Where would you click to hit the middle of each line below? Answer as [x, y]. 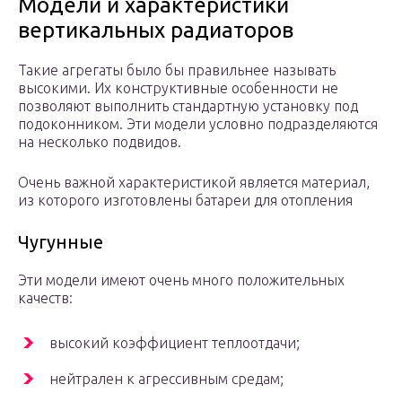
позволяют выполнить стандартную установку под [188, 106]
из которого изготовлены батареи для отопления [185, 201]
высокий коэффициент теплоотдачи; [175, 343]
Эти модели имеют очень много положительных [181, 280]
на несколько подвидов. [100, 142]
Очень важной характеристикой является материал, [194, 183]
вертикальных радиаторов [156, 31]
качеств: [45, 298]
